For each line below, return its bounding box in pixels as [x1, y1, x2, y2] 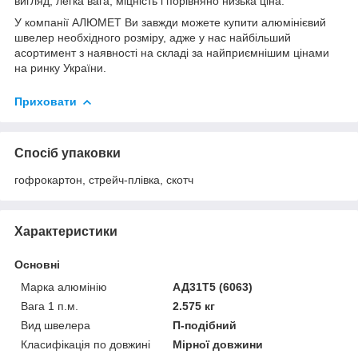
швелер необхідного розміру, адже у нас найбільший [14, 30, 291, 44]
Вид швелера [21, 318, 90, 332]
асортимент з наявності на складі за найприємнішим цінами [14, 46, 329, 59]
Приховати [14, 94, 77, 108]
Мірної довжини [173, 337, 264, 351]
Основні [14, 257, 60, 271]
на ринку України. [14, 61, 106, 74]
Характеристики [14, 224, 117, 238]
